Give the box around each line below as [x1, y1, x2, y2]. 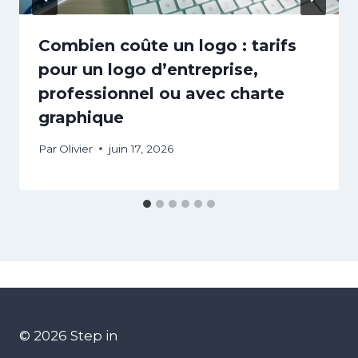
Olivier [59, 141, 93, 155]
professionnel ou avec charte [38, 84, 284, 104]
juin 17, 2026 [109, 141, 174, 155]
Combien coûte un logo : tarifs [38, 36, 296, 56]
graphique [38, 108, 124, 128]
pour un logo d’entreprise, [38, 60, 258, 80]
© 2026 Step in [19, 327, 118, 344]
